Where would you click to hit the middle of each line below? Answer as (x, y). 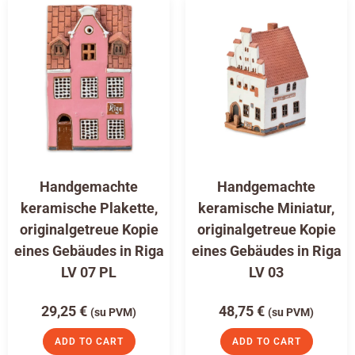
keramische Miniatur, (266, 208)
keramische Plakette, (89, 208)
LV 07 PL (89, 273)
